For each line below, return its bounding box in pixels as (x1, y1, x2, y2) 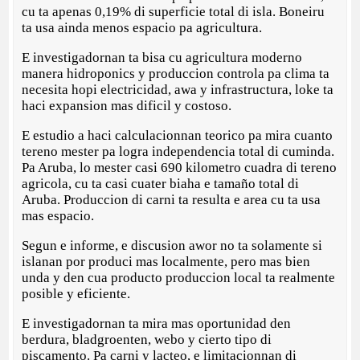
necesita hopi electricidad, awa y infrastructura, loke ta (22, 82, 334, 98)
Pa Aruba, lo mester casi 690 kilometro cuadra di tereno (22, 160, 337, 176)
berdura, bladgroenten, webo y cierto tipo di (22, 332, 272, 348)
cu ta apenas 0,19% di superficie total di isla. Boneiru (22, 4, 325, 20)
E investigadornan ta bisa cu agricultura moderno (22, 50, 303, 66)
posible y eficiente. (22, 286, 131, 302)
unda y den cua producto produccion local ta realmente (22, 270, 336, 286)
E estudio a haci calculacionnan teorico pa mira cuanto (22, 128, 333, 144)
